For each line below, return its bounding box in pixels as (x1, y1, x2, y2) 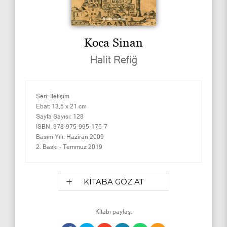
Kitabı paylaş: (95, 208, 132, 215)
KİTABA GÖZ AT (83, 177, 144, 186)
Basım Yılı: (36, 133, 65, 140)
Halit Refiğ (90, 54, 137, 65)
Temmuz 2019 (63, 143, 102, 150)
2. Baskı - (36, 143, 61, 150)
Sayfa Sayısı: (36, 113, 71, 120)
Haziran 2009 (66, 133, 104, 140)
